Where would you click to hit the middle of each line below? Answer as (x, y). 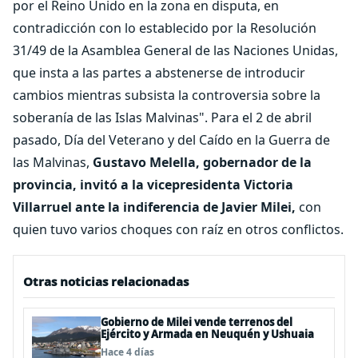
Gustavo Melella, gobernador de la (202, 162)
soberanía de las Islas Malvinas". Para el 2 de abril (162, 117)
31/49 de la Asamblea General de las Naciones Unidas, (175, 50)
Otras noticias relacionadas (106, 281)
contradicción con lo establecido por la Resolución (165, 28)
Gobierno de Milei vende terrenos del (197, 322)
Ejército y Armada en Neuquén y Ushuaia (207, 334)
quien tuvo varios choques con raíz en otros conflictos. (178, 229)
